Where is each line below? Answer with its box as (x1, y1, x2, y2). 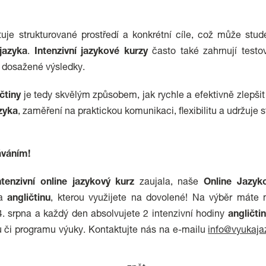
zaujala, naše (134, 178, 204, 188)
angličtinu (7, 194, 51, 204)
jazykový (72, 178, 110, 188)
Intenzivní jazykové (34, 47, 120, 57)
